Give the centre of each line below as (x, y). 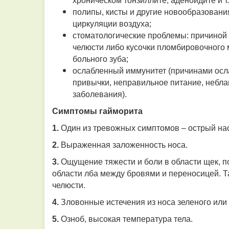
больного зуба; (100, 59)
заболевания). (100, 94)
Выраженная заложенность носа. (123, 145)
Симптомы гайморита (97, 111)
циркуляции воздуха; (112, 24)
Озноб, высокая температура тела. (126, 219)
